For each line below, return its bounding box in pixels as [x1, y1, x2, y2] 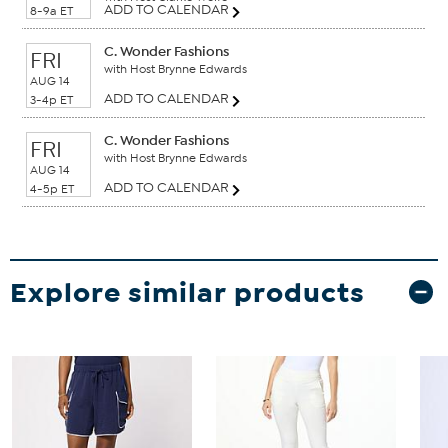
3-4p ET [30, 92, 73, 107]
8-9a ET [30, 3, 73, 18]
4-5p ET [30, 181, 74, 196]
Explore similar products [10, 274, 365, 310]
